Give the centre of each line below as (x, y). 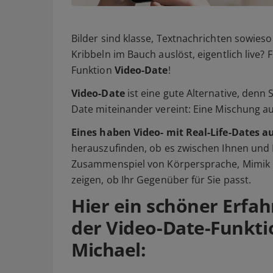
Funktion (93, 70)
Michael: (109, 250)
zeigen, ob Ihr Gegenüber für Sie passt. (161, 180)
